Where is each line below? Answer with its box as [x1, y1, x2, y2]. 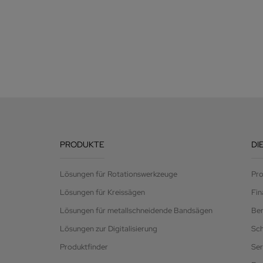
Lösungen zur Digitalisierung [60, 224, 157, 234]
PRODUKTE [60, 139, 104, 150]
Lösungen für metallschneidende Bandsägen [60, 205, 213, 216]
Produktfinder [60, 242, 108, 252]
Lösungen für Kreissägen [60, 187, 145, 198]
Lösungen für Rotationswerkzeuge [60, 169, 177, 180]
